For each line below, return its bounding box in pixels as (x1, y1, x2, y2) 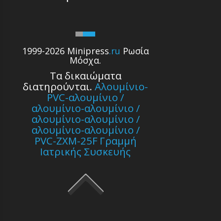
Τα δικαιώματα (49, 69, 121, 83)
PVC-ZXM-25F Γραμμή (34, 134, 137, 148)
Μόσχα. (70, 54, 102, 67)
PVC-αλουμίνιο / (47, 90, 124, 105)
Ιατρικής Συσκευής (40, 145, 131, 159)
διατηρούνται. (23, 79, 95, 94)
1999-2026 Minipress (22, 45, 109, 57)
